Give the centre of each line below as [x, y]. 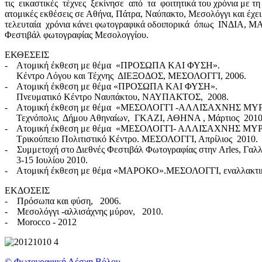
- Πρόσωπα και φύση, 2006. [63, 201]
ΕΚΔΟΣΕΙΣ [27, 190]
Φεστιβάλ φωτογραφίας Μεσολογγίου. [77, 35]
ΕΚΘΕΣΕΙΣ [27, 54]
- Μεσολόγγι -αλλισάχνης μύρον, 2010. [84, 211]
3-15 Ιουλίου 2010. [46, 160]
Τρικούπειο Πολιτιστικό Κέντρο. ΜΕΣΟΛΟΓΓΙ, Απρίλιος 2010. [131, 139]
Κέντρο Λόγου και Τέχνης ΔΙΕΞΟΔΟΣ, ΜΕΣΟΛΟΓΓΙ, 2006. [125, 75]
